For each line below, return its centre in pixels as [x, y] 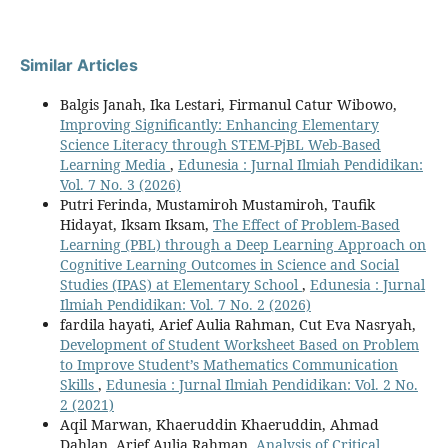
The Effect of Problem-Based [306, 224]
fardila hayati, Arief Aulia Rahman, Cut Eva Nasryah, [237, 324]
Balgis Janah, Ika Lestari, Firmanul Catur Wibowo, [228, 104]
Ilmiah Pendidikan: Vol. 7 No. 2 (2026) [185, 304]
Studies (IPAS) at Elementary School [180, 284]
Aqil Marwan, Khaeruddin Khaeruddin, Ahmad [219, 424]
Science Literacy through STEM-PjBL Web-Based [220, 144]
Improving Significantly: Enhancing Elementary [219, 124]
